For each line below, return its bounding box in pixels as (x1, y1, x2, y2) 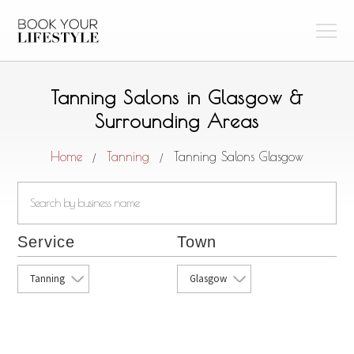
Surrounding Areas (95, 110, 259, 132)
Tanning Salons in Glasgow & (51, 86, 303, 108)
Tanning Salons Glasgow (174, 149, 303, 164)
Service (17, 233, 76, 250)
